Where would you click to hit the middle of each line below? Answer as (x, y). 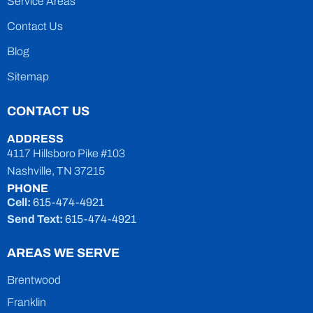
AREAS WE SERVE (63, 253)
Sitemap (28, 76)
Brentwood (34, 279)
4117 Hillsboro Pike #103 (66, 153)
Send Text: (35, 219)
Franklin (27, 302)
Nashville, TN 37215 (56, 170)
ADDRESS (35, 138)
